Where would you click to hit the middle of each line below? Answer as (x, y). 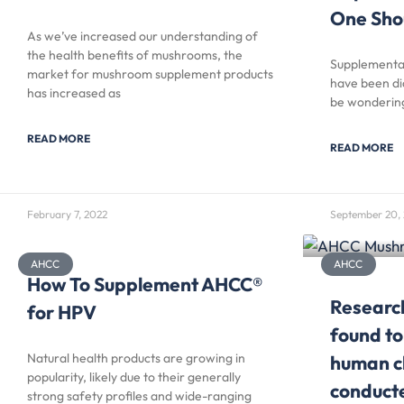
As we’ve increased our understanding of (142, 36)
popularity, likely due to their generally (134, 376)
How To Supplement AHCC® (145, 284)
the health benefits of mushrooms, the (135, 55)
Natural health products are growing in (136, 358)
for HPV (62, 312)
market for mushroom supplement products (150, 73)
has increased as (74, 92)
